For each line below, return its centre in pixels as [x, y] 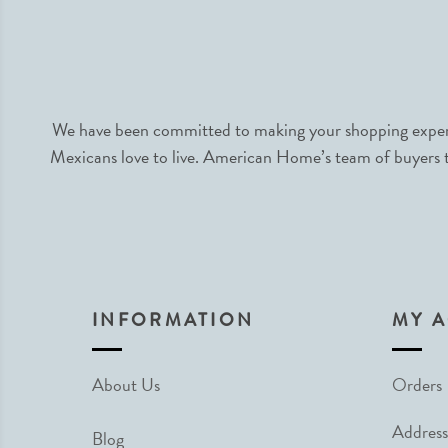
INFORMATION [173, 320]
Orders [417, 384]
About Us [126, 384]
